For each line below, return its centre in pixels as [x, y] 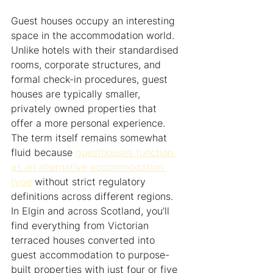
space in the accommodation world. [94, 36]
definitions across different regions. [94, 197]
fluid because [43, 153]
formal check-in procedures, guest [91, 80]
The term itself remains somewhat [90, 138]
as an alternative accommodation [89, 167]
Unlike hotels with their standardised [96, 50]
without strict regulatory [90, 182]
